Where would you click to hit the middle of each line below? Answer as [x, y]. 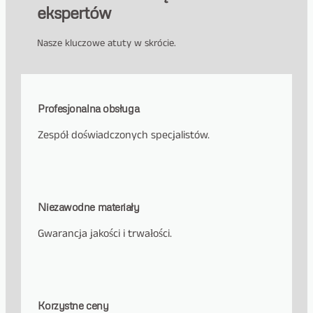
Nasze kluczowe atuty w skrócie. [106, 44]
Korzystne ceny [73, 305]
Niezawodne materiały [89, 206]
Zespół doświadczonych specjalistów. [124, 136]
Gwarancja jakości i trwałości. [105, 233]
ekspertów [74, 13]
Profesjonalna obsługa [89, 109]
